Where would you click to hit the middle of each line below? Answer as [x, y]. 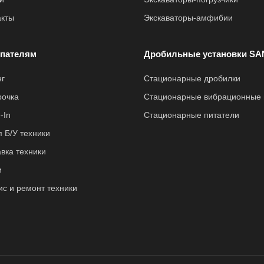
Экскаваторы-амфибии [188, 18]
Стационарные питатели [192, 115]
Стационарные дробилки [192, 78]
